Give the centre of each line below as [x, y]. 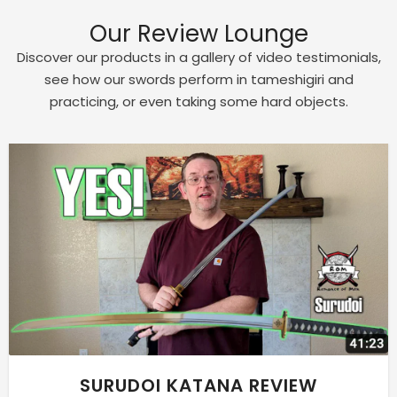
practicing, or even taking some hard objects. [198, 101]
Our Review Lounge [198, 33]
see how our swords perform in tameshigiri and [198, 79]
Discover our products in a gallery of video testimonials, [198, 57]
